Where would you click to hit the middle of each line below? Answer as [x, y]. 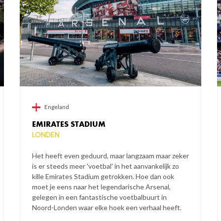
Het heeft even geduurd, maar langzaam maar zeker [110, 156]
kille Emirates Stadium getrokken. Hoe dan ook [103, 177]
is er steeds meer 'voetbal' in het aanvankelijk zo [105, 166]
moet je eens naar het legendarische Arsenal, [101, 187]
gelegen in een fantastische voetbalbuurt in [99, 197]
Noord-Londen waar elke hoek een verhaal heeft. [107, 208]
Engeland [56, 107]
